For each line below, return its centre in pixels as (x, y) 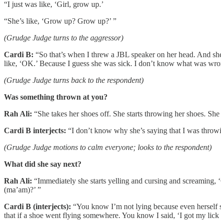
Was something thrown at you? (56, 97)
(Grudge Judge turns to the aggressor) (64, 38)
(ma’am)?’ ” (22, 190)
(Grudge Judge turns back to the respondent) (74, 80)
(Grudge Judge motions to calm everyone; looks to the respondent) (108, 147)
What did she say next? (43, 164)
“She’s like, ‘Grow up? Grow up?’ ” (60, 21)
